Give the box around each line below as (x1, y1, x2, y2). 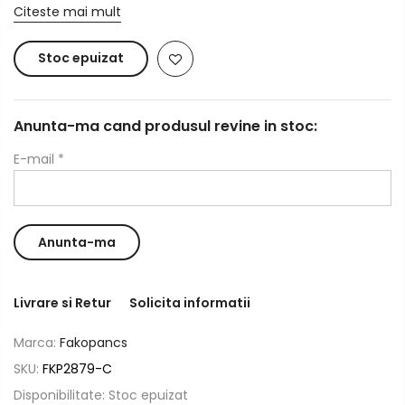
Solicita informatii (129, 294, 250, 312)
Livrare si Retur (14, 294, 111, 312)
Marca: (14, 334, 60, 352)
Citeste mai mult (14, 3, 121, 21)
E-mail (14, 150, 58, 168)
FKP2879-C (42, 360, 112, 378)
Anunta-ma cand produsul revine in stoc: (14, 116, 317, 137)
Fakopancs (60, 334, 127, 352)
